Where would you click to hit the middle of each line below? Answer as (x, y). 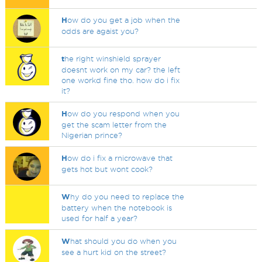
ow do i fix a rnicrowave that (120, 158)
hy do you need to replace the (127, 196)
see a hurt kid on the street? (114, 252)
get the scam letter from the (114, 125)
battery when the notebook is (117, 208)
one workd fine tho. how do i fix (121, 80)
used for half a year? (100, 218)
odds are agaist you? (100, 31)
